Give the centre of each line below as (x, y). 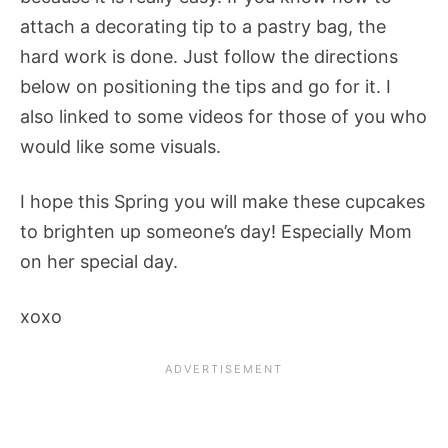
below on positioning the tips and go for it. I (205, 87)
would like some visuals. (120, 147)
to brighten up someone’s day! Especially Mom (216, 232)
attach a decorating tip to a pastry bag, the (203, 27)
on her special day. (99, 262)
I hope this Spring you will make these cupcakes (222, 202)
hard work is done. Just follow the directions (209, 57)
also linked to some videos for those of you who (223, 117)
